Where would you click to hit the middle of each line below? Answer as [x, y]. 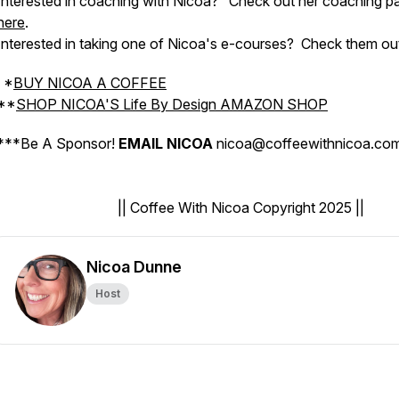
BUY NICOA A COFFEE [90, 83]
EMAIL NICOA [166, 143]
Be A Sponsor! [68, 143]
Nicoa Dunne [134, 267]
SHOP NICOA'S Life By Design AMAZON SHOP [172, 104]
